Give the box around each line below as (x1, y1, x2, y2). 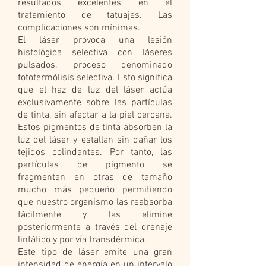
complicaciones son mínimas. (18, 22, 140, 34)
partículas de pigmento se (18, 159, 172, 171)
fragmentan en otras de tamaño (18, 172, 172, 183)
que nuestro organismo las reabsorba (18, 197, 172, 208)
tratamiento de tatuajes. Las (18, 9, 172, 21)
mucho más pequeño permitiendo (18, 184, 172, 196)
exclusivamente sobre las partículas (18, 97, 172, 109)
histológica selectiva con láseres (18, 47, 172, 59)
